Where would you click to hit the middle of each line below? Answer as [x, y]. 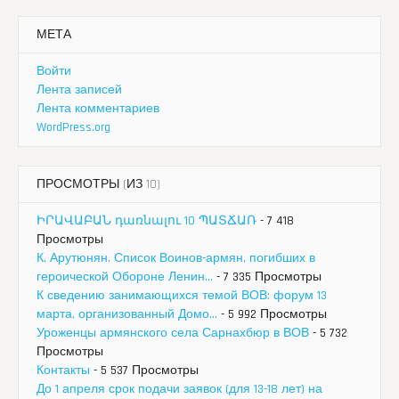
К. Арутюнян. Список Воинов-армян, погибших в [176, 258]
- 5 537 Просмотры [144, 370]
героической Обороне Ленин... [125, 277]
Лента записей [79, 90]
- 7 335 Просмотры [267, 277]
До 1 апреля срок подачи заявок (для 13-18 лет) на [179, 389]
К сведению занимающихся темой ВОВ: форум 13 [182, 295]
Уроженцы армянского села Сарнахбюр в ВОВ [173, 333]
